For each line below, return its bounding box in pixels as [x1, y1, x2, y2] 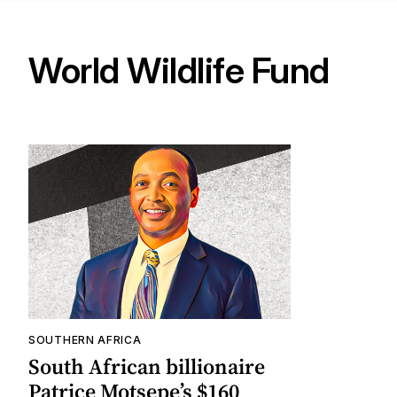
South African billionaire [28, 352, 265, 382]
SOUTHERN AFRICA [28, 333, 142, 347]
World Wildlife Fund [28, 49, 330, 93]
